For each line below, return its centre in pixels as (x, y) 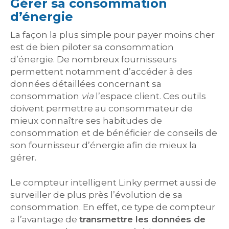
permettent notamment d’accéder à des (101, 72)
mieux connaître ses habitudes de (86, 121)
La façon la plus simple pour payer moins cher (112, 35)
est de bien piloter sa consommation (92, 47)
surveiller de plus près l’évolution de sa (96, 195)
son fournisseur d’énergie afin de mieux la (104, 145)
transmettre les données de (142, 219)
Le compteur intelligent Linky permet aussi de (113, 182)
